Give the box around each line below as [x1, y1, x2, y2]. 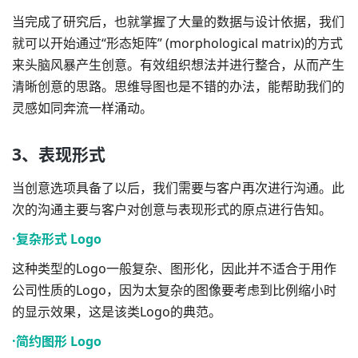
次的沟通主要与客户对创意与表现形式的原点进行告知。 [12, 200, 332, 218]
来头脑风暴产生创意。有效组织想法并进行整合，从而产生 [12, 55, 344, 74]
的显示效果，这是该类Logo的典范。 [12, 302, 221, 320]
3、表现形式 [12, 142, 105, 165]
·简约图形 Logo [12, 332, 101, 350]
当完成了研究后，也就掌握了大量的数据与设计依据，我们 [12, 12, 344, 30]
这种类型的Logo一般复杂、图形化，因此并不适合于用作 [12, 259, 336, 277]
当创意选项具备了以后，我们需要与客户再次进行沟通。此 [12, 178, 344, 197]
